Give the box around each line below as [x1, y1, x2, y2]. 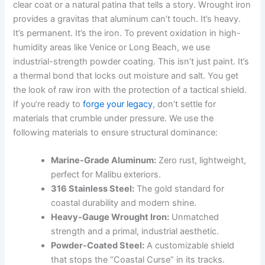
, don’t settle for [153, 98, 216, 109]
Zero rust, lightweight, [156, 155, 247, 166]
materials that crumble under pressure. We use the [13, 112, 214, 124]
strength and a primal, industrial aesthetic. [51, 226, 219, 237]
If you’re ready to [13, 98, 83, 109]
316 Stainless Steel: [51, 183, 135, 195]
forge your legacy [83, 98, 153, 109]
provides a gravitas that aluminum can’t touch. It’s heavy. [13, 13, 241, 24]
